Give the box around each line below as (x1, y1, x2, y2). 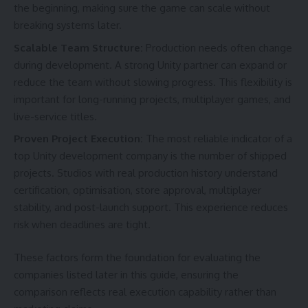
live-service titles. (14, 109, 97, 123)
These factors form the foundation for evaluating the (14, 250, 261, 264)
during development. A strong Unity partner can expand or (14, 58, 287, 71)
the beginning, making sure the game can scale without (14, 1, 270, 15)
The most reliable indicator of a (146, 132, 292, 146)
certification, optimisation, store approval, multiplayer (14, 184, 261, 197)
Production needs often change (146, 41, 292, 54)
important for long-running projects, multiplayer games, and (14, 92, 291, 106)
